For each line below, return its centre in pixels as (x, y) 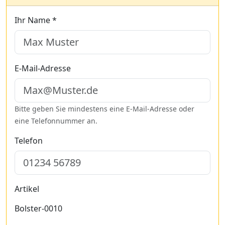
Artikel (27, 189)
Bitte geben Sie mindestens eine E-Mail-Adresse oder (104, 109)
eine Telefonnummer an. (56, 121)
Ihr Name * (36, 20)
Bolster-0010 (38, 208)
